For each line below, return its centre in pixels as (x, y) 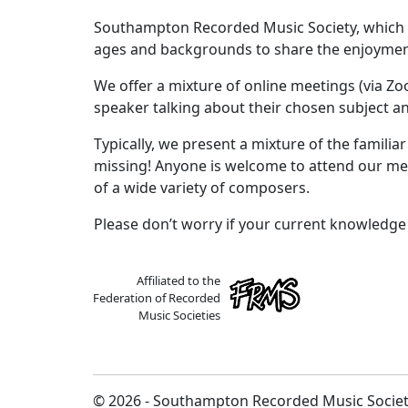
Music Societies (179, 315)
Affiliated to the (178, 280)
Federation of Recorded (157, 298)
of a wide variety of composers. (202, 188)
